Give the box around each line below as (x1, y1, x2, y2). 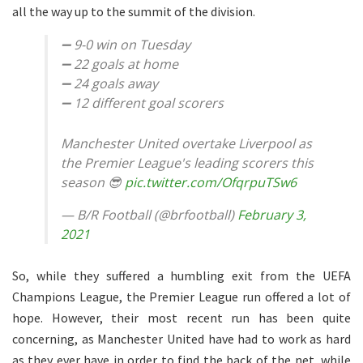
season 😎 (61, 173, 125, 191)
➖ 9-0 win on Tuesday (61, 35, 190, 53)
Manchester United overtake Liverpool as (61, 134, 312, 152)
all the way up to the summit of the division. (12, 2, 255, 19)
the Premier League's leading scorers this (61, 153, 314, 172)
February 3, (237, 205, 306, 224)
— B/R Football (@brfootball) (61, 205, 237, 224)
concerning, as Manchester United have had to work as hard (12, 330, 351, 347)
